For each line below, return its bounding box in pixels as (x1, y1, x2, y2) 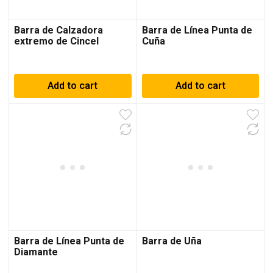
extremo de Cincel (14, 34, 99, 49)
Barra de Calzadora (14, 23, 103, 38)
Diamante (14, 244, 58, 260)
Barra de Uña (141, 233, 202, 249)
